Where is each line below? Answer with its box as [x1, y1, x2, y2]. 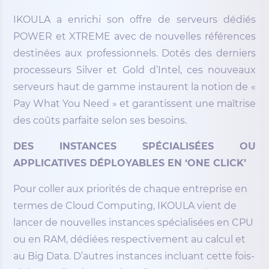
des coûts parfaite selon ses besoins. [13, 115, 187, 127]
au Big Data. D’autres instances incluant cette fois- [13, 250, 255, 262]
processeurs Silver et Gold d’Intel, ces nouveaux [13, 64, 256, 76]
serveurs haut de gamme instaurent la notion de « [13, 81, 256, 93]
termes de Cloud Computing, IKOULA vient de [13, 200, 237, 212]
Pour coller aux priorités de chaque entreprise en [13, 183, 248, 195]
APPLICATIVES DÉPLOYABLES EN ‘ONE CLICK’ [13, 157, 247, 169]
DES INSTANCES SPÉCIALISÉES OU [13, 141, 256, 153]
